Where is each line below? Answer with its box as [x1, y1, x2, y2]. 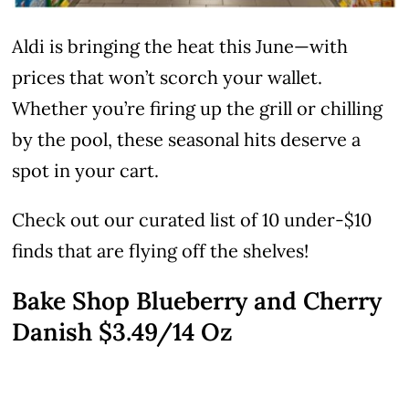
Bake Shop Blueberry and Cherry [12, 285, 383, 317]
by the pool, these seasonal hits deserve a [12, 128, 362, 152]
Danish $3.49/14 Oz [12, 316, 234, 348]
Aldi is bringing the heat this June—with [12, 35, 349, 58]
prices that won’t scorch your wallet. [12, 66, 323, 89]
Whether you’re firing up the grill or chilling [12, 97, 383, 121]
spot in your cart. [12, 159, 160, 183]
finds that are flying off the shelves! [12, 239, 309, 263]
